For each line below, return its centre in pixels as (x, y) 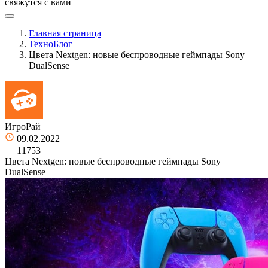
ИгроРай (23, 126)
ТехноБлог (51, 44)
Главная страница (65, 33)
